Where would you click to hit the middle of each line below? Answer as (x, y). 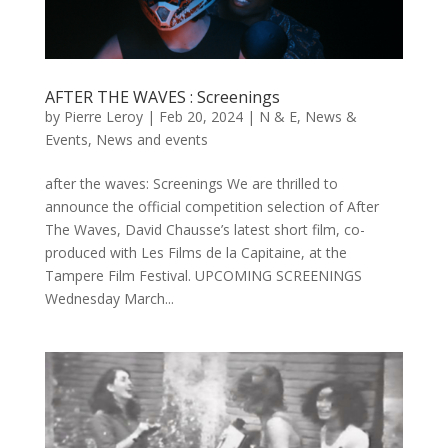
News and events (151, 139)
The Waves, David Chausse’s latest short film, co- (204, 229)
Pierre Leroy (103, 116)
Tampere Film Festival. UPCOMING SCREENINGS (207, 275)
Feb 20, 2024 (200, 116)
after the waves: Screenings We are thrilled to (191, 183)
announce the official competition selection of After (211, 206)
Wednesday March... (109, 298)
